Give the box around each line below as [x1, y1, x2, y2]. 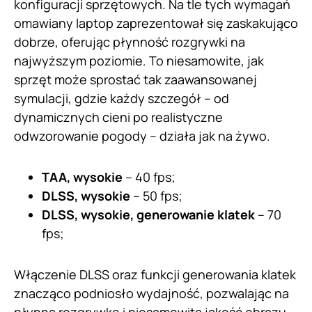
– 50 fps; [130, 187, 182, 205]
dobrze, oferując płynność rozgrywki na [14, 33, 245, 51]
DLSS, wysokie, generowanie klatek [42, 206, 255, 224]
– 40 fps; [123, 169, 175, 186]
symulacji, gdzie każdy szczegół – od [14, 90, 229, 107]
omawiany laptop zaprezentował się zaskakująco [14, 15, 298, 32]
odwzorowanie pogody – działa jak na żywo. [14, 127, 270, 145]
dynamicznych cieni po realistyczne [14, 109, 223, 126]
